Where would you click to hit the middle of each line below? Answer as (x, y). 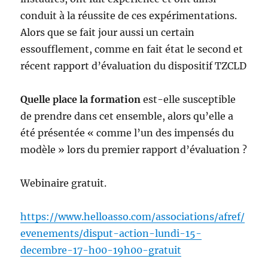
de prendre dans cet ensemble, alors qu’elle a (127, 116)
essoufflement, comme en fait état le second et (132, 49)
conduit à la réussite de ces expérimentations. (129, 16)
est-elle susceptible (190, 100)
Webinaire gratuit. (64, 183)
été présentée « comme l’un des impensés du (127, 133)
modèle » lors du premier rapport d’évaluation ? (134, 150)
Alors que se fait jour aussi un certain (108, 33)
